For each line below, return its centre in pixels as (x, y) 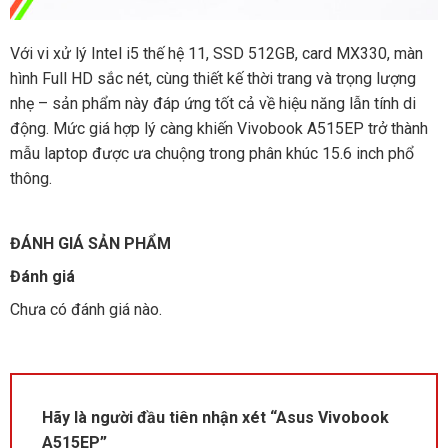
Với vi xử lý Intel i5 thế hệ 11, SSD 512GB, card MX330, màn (216, 54)
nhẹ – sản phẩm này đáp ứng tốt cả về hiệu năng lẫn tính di (212, 104)
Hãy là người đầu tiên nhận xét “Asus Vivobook (215, 418)
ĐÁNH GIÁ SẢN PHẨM (90, 244)
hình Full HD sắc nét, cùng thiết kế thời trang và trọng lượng (212, 79)
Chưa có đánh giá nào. (85, 310)
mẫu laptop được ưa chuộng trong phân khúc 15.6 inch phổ (211, 154)
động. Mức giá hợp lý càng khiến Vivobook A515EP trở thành (218, 129)
